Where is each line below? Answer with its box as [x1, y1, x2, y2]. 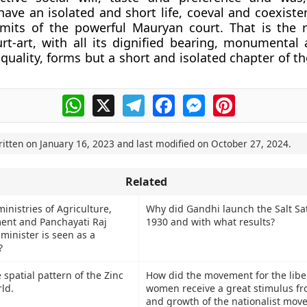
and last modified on [114, 137, 211, 150]
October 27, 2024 [210, 137, 288, 150]
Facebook [174, 93, 225, 108]
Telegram [144, 93, 193, 108]
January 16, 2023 [39, 137, 114, 150]
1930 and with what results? [145, 215, 275, 228]
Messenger [204, 93, 263, 108]
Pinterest [234, 93, 282, 108]
